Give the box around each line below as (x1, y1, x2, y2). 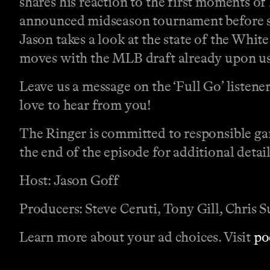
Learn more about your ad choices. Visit (19, 228, 254, 246)
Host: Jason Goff (19, 172, 119, 189)
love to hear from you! (19, 96, 152, 114)
